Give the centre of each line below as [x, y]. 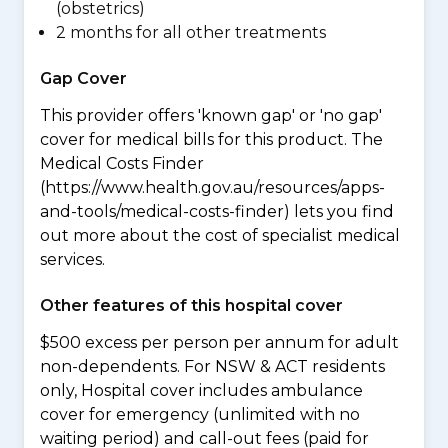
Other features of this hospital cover [191, 305]
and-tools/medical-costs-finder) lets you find [217, 211]
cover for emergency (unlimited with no [200, 414]
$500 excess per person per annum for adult [219, 342]
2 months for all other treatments [191, 32]
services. [72, 259]
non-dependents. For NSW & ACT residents [212, 366]
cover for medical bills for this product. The [211, 139]
